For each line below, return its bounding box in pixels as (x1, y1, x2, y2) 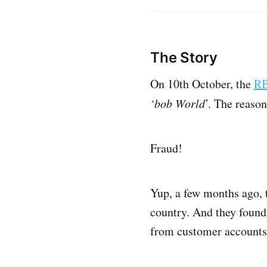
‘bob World (150, 95, 205, 111)
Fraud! (150, 140, 182, 157)
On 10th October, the (150, 76, 254, 92)
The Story (150, 49, 218, 67)
